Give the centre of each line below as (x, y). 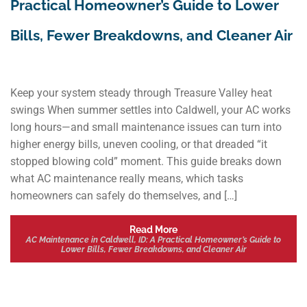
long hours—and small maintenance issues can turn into (146, 127)
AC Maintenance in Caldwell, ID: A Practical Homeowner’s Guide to (153, 240)
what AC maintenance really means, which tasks (127, 179)
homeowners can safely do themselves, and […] (124, 196)
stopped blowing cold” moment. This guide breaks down (146, 162)
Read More (153, 229)
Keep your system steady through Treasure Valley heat (141, 93)
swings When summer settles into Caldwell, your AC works (150, 110)
